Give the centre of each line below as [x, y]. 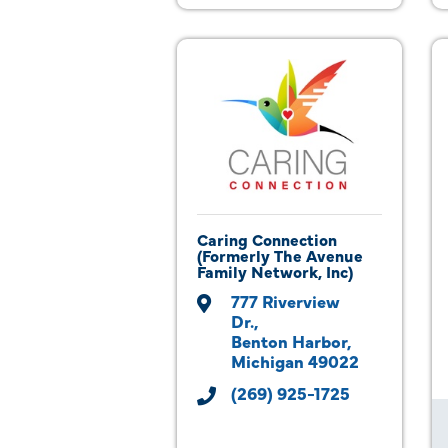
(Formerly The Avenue [280, 255]
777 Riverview [285, 300]
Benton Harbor [289, 340]
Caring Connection [267, 239]
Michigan [267, 360]
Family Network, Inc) [275, 271]
